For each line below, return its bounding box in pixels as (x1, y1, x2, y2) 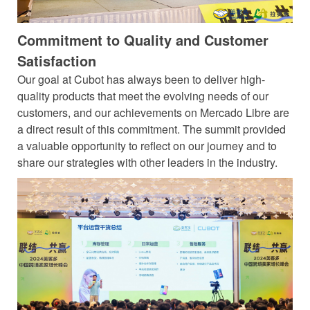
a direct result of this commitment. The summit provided (17, 121, 286, 138)
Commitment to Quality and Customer (17, 30, 268, 51)
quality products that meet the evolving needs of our (17, 88, 268, 104)
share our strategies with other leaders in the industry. (17, 154, 277, 171)
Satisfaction (17, 51, 96, 71)
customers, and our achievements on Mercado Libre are (17, 104, 289, 121)
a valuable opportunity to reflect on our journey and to (17, 138, 277, 154)
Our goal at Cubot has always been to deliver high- (17, 71, 265, 88)
